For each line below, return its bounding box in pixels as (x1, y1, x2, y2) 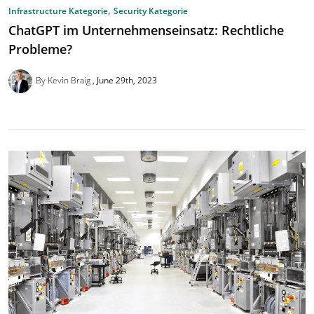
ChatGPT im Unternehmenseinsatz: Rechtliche (8, 21, 284, 39)
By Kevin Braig (35, 74, 93, 86)
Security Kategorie (114, 5, 188, 18)
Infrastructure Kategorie (8, 5, 108, 18)
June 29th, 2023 (96, 74, 157, 86)
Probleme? (8, 40, 72, 57)
